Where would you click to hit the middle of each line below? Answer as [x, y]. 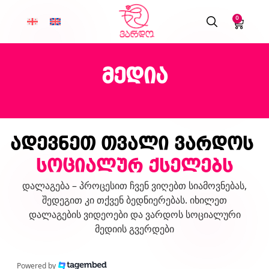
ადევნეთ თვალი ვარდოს [131, 145]
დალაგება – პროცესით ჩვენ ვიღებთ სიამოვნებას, [134, 185]
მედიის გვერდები [134, 228]
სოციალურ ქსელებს [134, 167]
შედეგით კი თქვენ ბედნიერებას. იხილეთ [134, 200]
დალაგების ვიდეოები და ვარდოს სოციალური [134, 214]
